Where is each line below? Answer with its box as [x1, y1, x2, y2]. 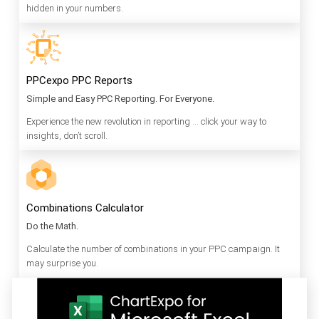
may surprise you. [26, 257, 98, 268]
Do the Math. [26, 220, 78, 231]
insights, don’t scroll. [26, 130, 108, 141]
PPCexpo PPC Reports [26, 73, 132, 87]
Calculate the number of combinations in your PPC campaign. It [26, 243, 280, 254]
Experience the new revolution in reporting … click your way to [26, 115, 266, 127]
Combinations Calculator [26, 201, 144, 214]
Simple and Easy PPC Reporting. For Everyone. [26, 93, 214, 104]
